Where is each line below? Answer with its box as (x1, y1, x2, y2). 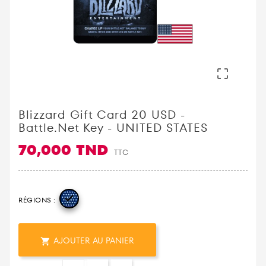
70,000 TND (18, 140, 108, 160)
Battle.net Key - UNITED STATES (18, 119, 208, 137)
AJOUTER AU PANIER (53, 235, 134, 247)
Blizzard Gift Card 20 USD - (18, 106, 185, 123)
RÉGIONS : (18, 194, 56, 205)
